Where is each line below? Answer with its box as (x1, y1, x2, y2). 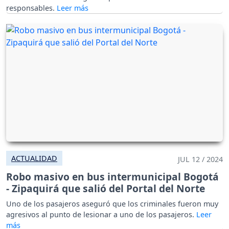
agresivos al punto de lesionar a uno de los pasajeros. (6, 210, 196, 220)
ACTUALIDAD (11, 153, 57, 164)
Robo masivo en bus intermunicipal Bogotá (6, 170, 219, 184)
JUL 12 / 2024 (178, 154, 223, 165)
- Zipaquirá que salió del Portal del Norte (6, 181, 205, 196)
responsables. (6, 3, 57, 13)
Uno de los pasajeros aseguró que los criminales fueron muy (6, 199, 218, 209)
